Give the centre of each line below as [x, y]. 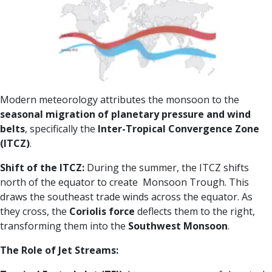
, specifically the [61, 129]
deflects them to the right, [195, 212]
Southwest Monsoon [178, 226]
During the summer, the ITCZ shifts [167, 168]
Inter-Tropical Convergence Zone [178, 129]
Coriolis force [102, 212]
